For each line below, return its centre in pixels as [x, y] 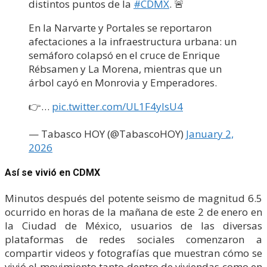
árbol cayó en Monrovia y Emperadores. [123, 82]
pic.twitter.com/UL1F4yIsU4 [117, 106]
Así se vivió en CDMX [52, 173]
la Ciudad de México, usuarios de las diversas [133, 225]
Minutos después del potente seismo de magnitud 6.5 [133, 198]
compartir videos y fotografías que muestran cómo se [133, 253]
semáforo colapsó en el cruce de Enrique [124, 55]
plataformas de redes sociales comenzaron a [133, 239]
